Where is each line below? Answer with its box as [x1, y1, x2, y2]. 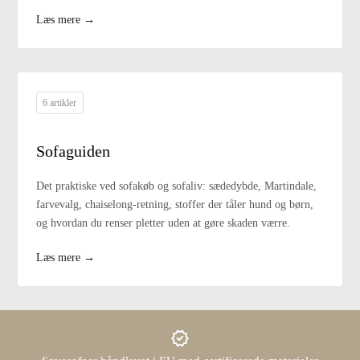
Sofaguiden [36, 141, 111, 160]
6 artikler [43, 96, 77, 108]
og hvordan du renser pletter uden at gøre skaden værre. [36, 215, 291, 229]
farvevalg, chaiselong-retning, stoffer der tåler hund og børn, [36, 197, 314, 211]
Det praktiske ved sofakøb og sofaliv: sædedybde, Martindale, [36, 178, 317, 192]
